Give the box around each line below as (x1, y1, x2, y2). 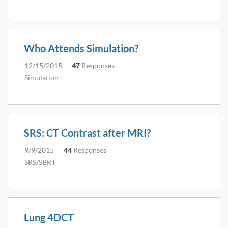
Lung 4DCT (24, 211, 74, 223)
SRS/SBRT (24, 158, 55, 166)
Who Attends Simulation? (24, 42, 138, 54)
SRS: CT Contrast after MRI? (24, 127, 151, 139)
